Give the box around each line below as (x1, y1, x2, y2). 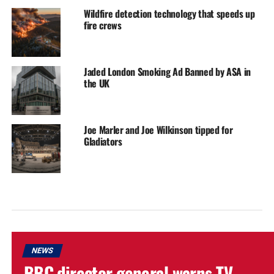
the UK (83, 76, 109, 91)
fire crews (83, 18, 122, 33)
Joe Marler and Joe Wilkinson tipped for (83, 122, 233, 138)
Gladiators (83, 134, 122, 149)
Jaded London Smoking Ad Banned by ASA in (83, 64, 251, 80)
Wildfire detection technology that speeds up (83, 6, 255, 21)
